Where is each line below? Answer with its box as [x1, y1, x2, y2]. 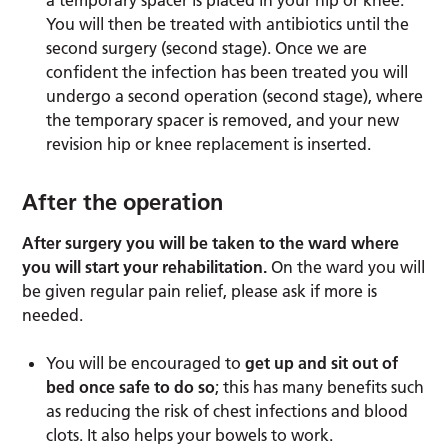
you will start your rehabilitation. [22, 256, 272, 277]
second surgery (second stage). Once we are [46, 37, 368, 58]
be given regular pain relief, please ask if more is [22, 280, 378, 301]
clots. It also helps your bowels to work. [46, 424, 334, 445]
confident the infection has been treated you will [46, 61, 409, 82]
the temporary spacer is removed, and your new [46, 109, 400, 130]
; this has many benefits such [215, 376, 425, 397]
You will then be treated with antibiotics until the [46, 13, 410, 34]
